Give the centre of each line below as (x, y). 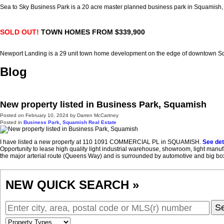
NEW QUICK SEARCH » (72, 185)
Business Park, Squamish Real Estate (70, 122)
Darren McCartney (98, 115)
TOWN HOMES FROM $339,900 (93, 32)
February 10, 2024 (47, 115)
